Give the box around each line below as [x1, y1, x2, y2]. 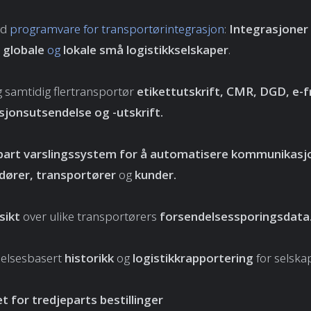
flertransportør [53, 83, 134, 100]
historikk [62, 250, 117, 267]
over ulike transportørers [23, 208, 160, 225]
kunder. [132, 167, 176, 183]
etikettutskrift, [134, 83, 226, 100]
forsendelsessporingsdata [160, 208, 310, 225]
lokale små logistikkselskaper [60, 42, 228, 58]
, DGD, [253, 83, 292, 100]
